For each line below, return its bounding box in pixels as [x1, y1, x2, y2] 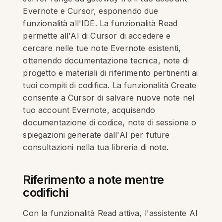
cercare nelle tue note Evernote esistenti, [23, 43, 181, 53]
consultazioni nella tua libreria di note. [23, 142, 168, 152]
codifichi [23, 185, 68, 200]
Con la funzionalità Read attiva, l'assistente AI [23, 208, 198, 218]
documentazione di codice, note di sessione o [23, 117, 197, 127]
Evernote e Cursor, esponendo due [23, 6, 159, 16]
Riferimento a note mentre [23, 172, 164, 187]
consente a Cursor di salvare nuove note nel [23, 93, 195, 103]
